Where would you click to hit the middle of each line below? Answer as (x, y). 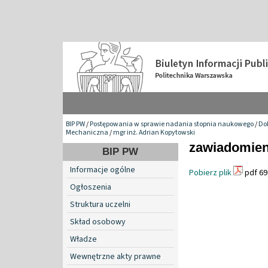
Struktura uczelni (100, 204)
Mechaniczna (87, 132)
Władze (83, 239)
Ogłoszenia (91, 187)
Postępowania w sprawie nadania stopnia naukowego (172, 124)
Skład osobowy (98, 222)
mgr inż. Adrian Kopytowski (154, 132)
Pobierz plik (210, 173)
